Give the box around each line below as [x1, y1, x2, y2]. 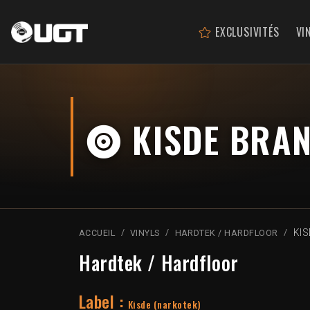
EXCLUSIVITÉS [212, 23, 280, 40]
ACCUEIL [79, 228, 116, 239]
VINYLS [130, 228, 160, 239]
